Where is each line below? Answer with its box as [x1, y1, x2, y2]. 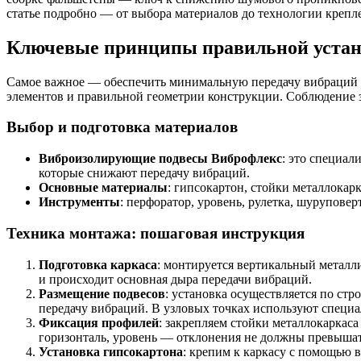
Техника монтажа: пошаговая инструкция [6, 224, 305, 242]
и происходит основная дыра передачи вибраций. [39, 272, 312, 286]
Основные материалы [39, 180, 168, 195]
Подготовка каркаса [39, 257, 157, 272]
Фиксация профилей [39, 315, 159, 330]
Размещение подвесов [39, 286, 165, 301]
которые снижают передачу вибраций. [39, 166, 250, 180]
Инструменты [39, 195, 120, 210]
